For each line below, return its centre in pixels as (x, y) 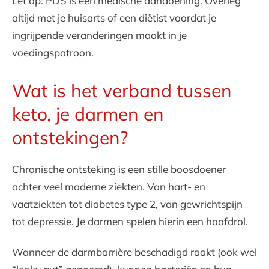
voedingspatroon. (53, 53)
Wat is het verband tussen (122, 91)
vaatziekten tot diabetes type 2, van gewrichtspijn (127, 204)
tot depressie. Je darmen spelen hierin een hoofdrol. (130, 221)
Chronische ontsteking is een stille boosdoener (119, 169)
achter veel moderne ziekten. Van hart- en (109, 186)
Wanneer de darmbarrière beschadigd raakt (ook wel (134, 252)
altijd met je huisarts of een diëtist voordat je (114, 18)
